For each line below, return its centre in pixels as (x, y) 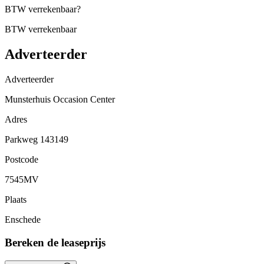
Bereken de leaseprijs (55, 242)
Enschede (23, 220)
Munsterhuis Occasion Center (60, 100)
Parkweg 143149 (37, 140)
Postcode (22, 160)
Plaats (16, 200)
